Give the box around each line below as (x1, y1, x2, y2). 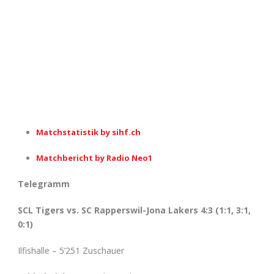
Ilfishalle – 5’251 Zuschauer (18, 244, 124, 256)
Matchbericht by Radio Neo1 (36, 152, 152, 163)
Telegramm (18, 177, 70, 190)
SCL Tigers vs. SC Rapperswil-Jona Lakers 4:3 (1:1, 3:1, (18, 204, 251, 216)
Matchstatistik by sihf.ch (36, 126, 141, 138)
